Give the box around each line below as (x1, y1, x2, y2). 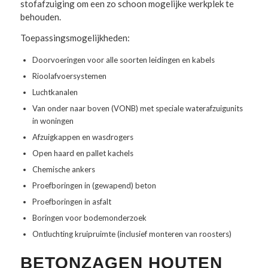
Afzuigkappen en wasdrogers (32, 132, 133, 142)
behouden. (20, 11, 61, 23)
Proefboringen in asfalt (32, 196, 111, 206)
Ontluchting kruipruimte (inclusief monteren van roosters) (32, 229, 232, 239)
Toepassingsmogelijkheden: (20, 32, 130, 43)
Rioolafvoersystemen (32, 71, 106, 81)
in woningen (32, 115, 74, 126)
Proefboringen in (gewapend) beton (32, 180, 156, 190)
